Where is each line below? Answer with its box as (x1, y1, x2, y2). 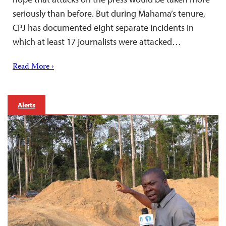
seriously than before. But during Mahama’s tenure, (13, 7, 205, 19)
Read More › (13, 60, 54, 74)
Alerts (18, 100, 36, 109)
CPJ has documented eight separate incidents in (13, 21, 194, 33)
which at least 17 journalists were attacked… (13, 35, 181, 47)
